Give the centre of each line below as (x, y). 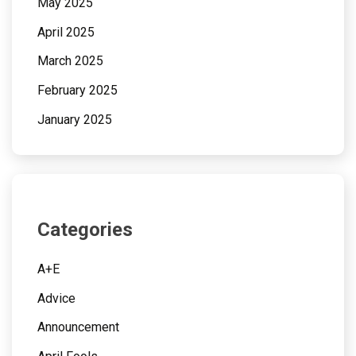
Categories (85, 229)
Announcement (78, 327)
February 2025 (77, 91)
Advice (56, 298)
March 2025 (70, 61)
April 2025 (66, 32)
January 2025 (75, 119)
